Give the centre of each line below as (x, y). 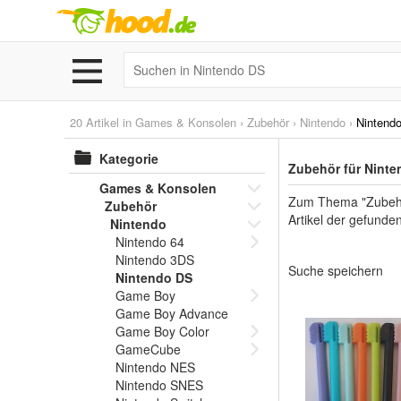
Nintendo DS (154, 277)
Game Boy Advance (172, 313)
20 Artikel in (102, 122)
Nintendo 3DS (155, 260)
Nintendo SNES (159, 385)
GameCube (148, 349)
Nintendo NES (155, 367)
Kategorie (129, 158)
